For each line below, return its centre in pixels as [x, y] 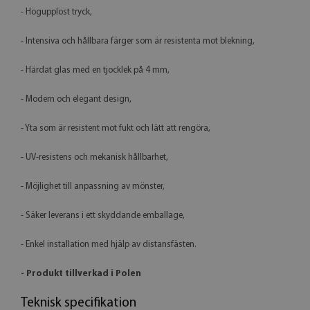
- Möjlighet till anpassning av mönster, [93, 186]
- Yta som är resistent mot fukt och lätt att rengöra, [116, 128]
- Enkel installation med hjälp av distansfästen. [109, 244]
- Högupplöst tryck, [56, 12]
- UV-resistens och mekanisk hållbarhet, [94, 157]
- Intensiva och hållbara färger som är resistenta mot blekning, [138, 41]
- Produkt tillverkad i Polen [81, 273]
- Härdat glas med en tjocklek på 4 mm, [95, 70]
